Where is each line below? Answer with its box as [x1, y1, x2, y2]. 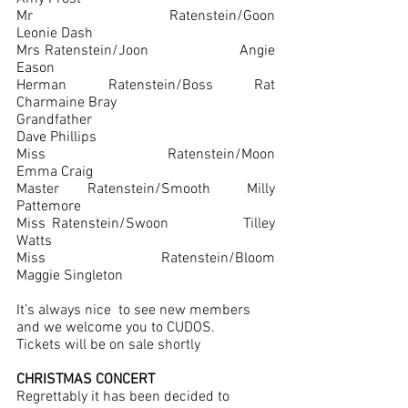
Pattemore [16, 198, 81, 216]
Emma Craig [16, 163, 93, 181]
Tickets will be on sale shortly [16, 336, 204, 354]
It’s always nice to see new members [16, 301, 254, 320]
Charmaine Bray [16, 94, 117, 112]
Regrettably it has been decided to [16, 388, 233, 406]
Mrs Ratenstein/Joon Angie [16, 42, 149, 60]
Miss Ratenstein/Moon [16, 146, 275, 164]
